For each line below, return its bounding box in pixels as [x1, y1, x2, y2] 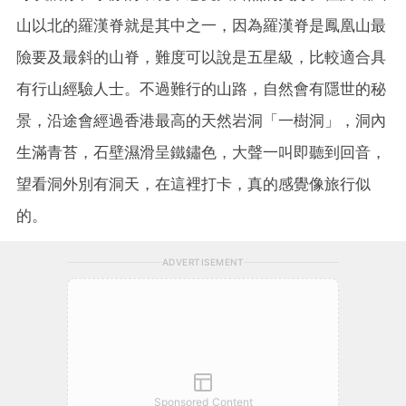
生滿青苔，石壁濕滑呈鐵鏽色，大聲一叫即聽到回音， [16, 142, 386, 161]
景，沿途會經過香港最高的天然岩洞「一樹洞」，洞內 [16, 111, 386, 130]
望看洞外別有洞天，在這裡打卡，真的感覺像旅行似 [16, 174, 371, 193]
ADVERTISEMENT [161, 256, 245, 267]
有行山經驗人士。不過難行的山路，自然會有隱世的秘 [16, 79, 386, 98]
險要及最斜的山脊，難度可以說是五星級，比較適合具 [16, 47, 386, 66]
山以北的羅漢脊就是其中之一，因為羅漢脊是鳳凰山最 [16, 15, 386, 34]
